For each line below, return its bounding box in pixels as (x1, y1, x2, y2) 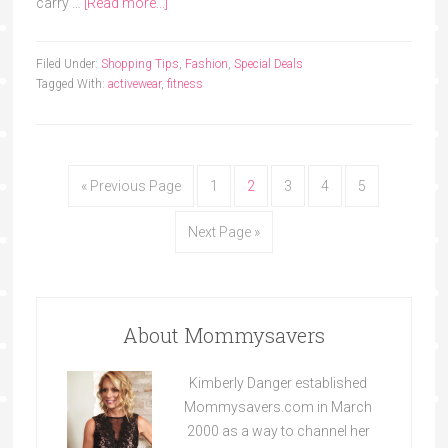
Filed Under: (35, 56, 101, 71)
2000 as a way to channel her (186, 422, 370, 439)
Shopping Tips (100, 56, 179, 71)
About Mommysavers (122, 321, 325, 348)
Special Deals (233, 56, 303, 71)
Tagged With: (35, 76, 108, 91)
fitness (166, 76, 203, 91)
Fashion (184, 56, 228, 71)
